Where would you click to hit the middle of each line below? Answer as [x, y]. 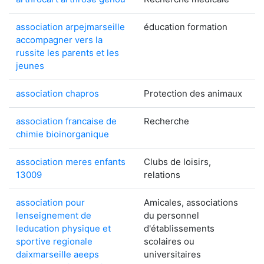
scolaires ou [169, 241]
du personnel [171, 215]
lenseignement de [54, 215]
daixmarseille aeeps [57, 254]
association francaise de [66, 121]
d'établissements [179, 228]
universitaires [172, 254]
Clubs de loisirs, [177, 162]
